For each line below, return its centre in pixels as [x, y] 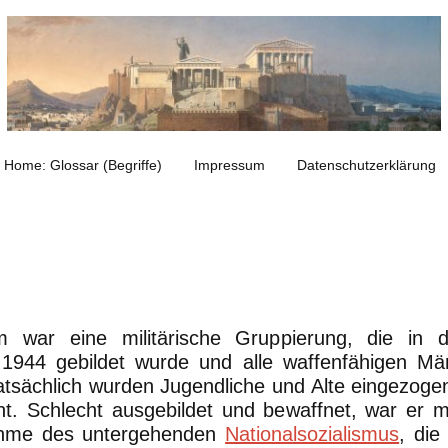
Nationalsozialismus [312, 434]
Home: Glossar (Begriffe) [83, 164]
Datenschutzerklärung [366, 164]
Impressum [229, 164]
